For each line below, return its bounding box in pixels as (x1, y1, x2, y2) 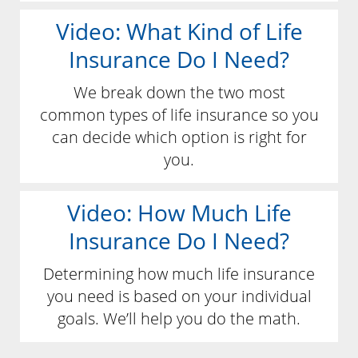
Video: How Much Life (66, 197, 292, 229)
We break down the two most (73, 82, 285, 104)
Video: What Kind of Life (55, 16, 303, 47)
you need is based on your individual (46, 285, 312, 308)
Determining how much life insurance (43, 263, 315, 285)
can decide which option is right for (51, 126, 307, 149)
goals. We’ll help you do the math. (58, 308, 300, 330)
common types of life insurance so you (39, 104, 319, 126)
